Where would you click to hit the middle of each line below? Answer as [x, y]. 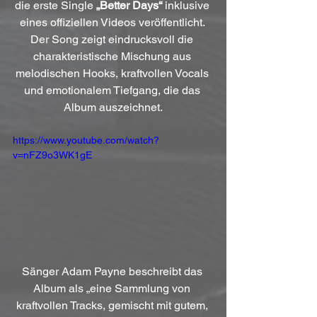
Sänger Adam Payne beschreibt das [113, 271]
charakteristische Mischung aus [113, 56]
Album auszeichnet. [113, 107]
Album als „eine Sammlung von [113, 288]
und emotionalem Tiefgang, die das [113, 90]
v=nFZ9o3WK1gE [52, 155]
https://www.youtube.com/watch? [86, 140]
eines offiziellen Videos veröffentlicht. [113, 22]
